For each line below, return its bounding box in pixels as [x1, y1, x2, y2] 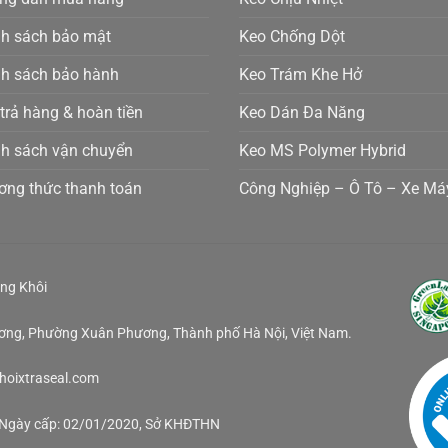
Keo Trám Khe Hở [239, 65, 362, 85]
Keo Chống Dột [239, 27, 345, 47]
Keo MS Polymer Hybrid [239, 141, 406, 161]
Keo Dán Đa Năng [239, 103, 365, 123]
